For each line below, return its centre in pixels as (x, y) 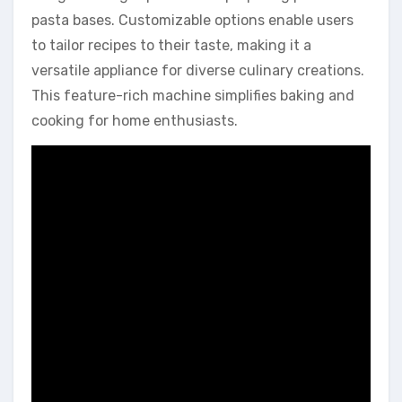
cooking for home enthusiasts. (135, 121)
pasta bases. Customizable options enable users (192, 21)
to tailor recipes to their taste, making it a (171, 46)
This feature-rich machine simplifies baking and (193, 96)
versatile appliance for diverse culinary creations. (198, 71)
